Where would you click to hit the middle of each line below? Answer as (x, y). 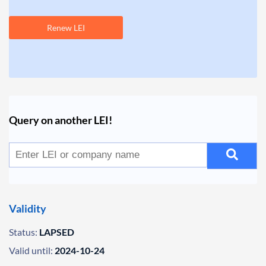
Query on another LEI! (61, 120)
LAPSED (57, 232)
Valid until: (31, 250)
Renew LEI (66, 28)
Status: (23, 232)
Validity (28, 208)
